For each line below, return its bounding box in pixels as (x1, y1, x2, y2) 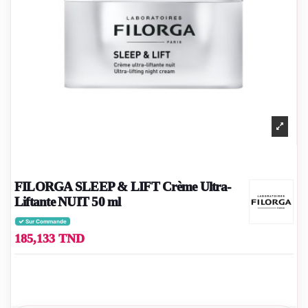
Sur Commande (24, 217, 67, 225)
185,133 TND (14, 232, 85, 246)
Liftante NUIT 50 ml (14, 195, 121, 210)
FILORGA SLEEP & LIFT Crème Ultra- (14, 179, 231, 195)
